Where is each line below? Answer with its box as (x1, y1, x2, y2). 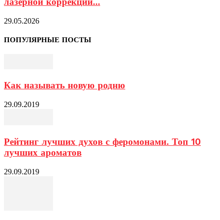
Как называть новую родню (4, 80, 125, 91)
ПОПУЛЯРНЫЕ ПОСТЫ (4, 35, 91, 44)
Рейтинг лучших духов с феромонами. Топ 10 (4, 136, 201, 147)
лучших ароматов (4, 147, 82, 158)
